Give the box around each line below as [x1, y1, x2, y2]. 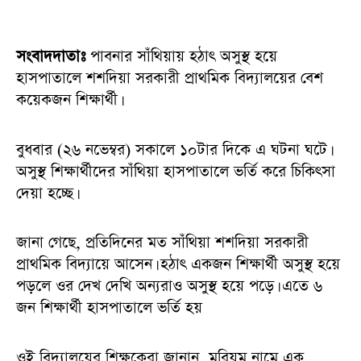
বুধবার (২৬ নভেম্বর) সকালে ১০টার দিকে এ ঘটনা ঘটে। [16, 139, 330, 161]
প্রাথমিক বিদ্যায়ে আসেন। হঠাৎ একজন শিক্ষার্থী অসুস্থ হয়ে [16, 254, 340, 276]
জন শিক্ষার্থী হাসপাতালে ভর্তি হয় [16, 297, 202, 320]
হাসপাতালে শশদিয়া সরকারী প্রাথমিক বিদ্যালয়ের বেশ [16, 68, 323, 90]
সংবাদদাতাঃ [16, 46, 90, 68]
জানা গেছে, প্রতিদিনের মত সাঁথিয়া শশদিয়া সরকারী [16, 232, 309, 255]
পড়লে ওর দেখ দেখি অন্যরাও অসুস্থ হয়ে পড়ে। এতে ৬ [16, 276, 322, 298]
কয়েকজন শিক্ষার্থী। [16, 89, 126, 112]
